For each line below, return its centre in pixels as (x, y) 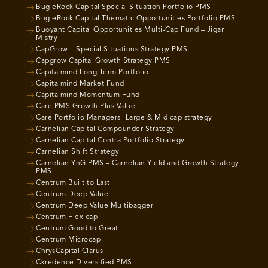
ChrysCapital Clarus (70, 252)
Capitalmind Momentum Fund (88, 95)
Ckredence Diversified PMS (84, 263)
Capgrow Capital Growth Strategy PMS (103, 61)
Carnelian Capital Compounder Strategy (105, 130)
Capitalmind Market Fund (80, 84)
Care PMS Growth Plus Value (86, 107)
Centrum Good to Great (77, 229)
